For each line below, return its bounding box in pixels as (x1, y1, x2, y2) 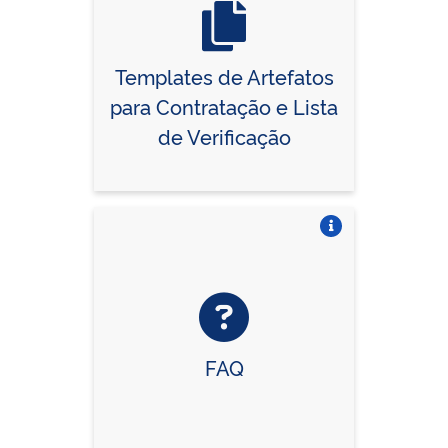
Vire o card (300, 237, 360, 255)
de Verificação (157, 121, 291, 150)
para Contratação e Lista (110, 91, 338, 120)
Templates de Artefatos (114, 61, 334, 90)
